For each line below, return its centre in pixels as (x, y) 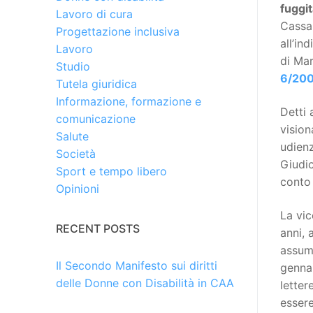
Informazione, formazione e (129, 102)
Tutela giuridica (96, 84)
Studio (73, 67)
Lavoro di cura (94, 14)
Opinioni (78, 189)
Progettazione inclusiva (118, 32)
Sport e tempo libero (111, 172)
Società (76, 154)
